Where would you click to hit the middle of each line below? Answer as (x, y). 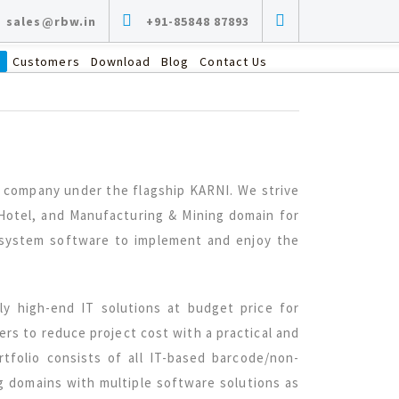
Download (121, 61)
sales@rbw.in (51, 21)
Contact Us (233, 61)
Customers (46, 61)
